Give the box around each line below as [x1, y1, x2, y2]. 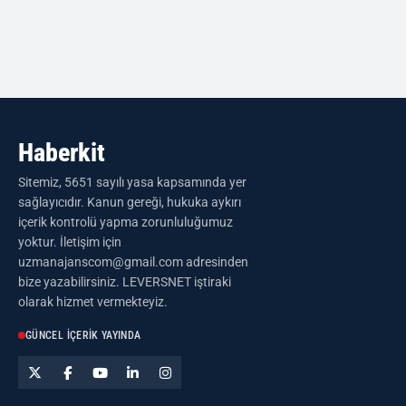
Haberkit [18, 138, 105, 168]
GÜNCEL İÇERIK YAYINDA [25, 329, 141, 342]
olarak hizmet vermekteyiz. [18, 295, 168, 309]
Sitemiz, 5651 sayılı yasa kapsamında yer [18, 175, 246, 189]
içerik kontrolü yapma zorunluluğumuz [18, 215, 233, 229]
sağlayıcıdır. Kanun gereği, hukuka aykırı [18, 195, 241, 209]
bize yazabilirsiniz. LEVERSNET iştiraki [18, 275, 231, 289]
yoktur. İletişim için [18, 235, 121, 249]
